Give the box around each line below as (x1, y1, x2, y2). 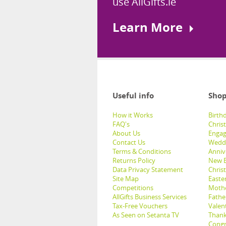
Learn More (112, 19, 183, 36)
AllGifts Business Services (112, 192, 187, 202)
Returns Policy (112, 156, 155, 165)
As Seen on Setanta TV (112, 210, 179, 220)
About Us (112, 129, 140, 138)
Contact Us (112, 138, 145, 147)
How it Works (112, 110, 153, 120)
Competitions (112, 183, 153, 193)
